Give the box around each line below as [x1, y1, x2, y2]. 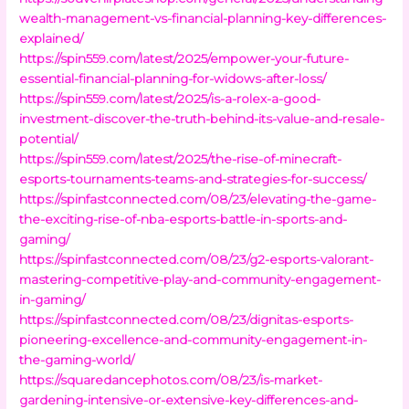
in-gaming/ [19, 291, 86, 307]
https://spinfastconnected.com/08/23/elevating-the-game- [19, 191, 377, 206]
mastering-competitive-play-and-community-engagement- [19, 271, 382, 287]
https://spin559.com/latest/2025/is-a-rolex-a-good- [19, 90, 321, 106]
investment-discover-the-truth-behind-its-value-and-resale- [19, 110, 385, 126]
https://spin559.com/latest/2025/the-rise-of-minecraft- [19, 151, 342, 166]
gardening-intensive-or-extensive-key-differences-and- [19, 392, 359, 407]
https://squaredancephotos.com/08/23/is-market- [19, 372, 323, 387]
